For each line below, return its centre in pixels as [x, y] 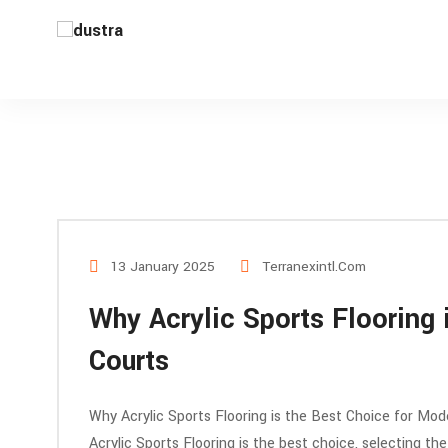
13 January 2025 [161, 266]
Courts [129, 361]
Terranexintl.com [314, 266]
